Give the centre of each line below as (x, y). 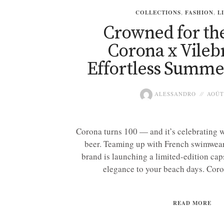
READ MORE (192, 203)
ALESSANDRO (174, 93)
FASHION (199, 12)
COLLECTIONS (158, 12)
